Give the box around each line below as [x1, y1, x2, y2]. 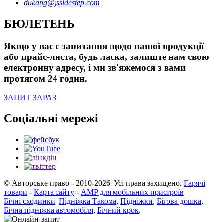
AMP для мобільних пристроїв [81, 188, 184, 197]
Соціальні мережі [4, 112, 98, 125]
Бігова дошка [157, 197, 201, 206]
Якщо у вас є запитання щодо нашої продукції [4, 40, 204, 51]
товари [4, 188, 27, 197]
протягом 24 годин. [4, 73, 87, 84]
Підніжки [120, 197, 153, 206]
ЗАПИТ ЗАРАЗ [4, 93, 56, 102]
